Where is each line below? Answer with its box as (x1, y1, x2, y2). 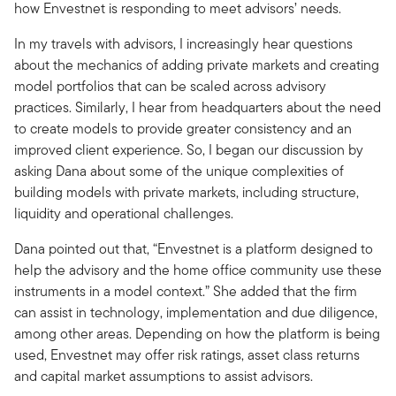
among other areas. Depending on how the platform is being (14, 323, 380, 344)
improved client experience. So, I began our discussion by (14, 139, 363, 160)
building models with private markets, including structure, (14, 181, 359, 202)
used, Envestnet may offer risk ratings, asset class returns (14, 344, 360, 365)
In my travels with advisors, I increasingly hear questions (14, 33, 353, 54)
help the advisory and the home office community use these (14, 259, 382, 280)
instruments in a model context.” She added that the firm (14, 280, 357, 301)
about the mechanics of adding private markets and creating (14, 54, 379, 75)
